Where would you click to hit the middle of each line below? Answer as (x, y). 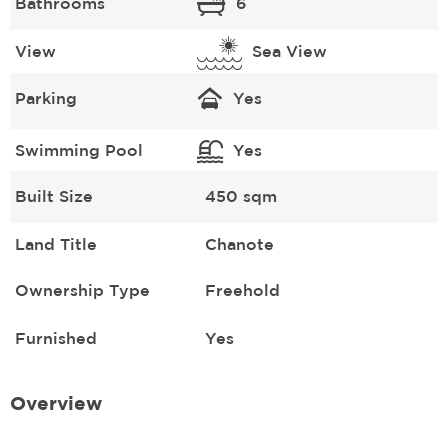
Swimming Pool (79, 149)
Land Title (56, 243)
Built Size (54, 195)
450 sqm (240, 195)
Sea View (289, 50)
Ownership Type (82, 289)
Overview (56, 402)
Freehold (242, 289)
